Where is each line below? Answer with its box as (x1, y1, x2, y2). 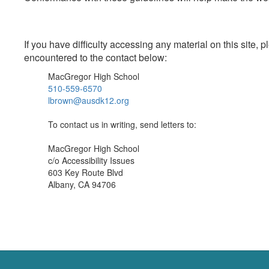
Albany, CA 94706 (48, 178, 116, 190)
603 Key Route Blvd (48, 166, 123, 178)
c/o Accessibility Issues (48, 154, 134, 166)
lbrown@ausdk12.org (48, 94, 129, 106)
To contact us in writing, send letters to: (48, 118, 196, 130)
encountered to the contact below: (24, 50, 167, 64)
